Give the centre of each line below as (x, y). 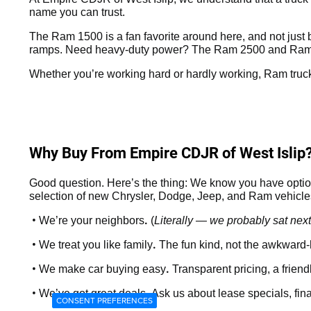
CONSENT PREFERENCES (104, 300)
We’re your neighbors (92, 220)
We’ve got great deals (92, 293)
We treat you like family (96, 244)
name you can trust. (77, 12)
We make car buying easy (102, 269)
